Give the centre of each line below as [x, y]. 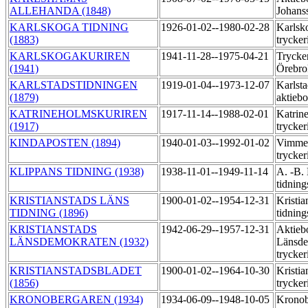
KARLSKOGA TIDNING [69, 27]
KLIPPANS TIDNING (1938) [77, 172]
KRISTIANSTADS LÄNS [69, 201]
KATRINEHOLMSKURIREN [78, 114]
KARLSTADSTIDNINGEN [74, 85]
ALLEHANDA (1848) [60, 11]
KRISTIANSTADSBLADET [76, 271]
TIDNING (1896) [49, 213]
